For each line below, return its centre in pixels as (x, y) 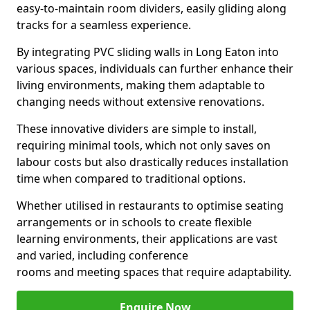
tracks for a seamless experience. (104, 25)
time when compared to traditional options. (131, 179)
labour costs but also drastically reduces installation (153, 162)
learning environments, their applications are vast (147, 239)
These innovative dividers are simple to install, (137, 129)
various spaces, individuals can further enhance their (155, 69)
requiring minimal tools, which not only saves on (144, 145)
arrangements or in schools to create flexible (134, 222)
